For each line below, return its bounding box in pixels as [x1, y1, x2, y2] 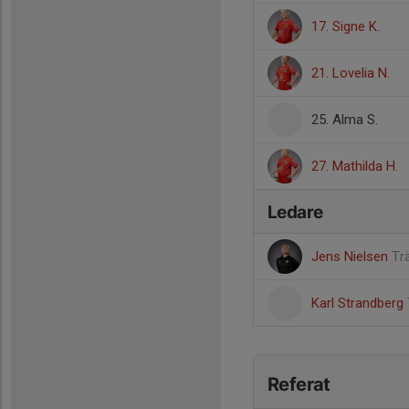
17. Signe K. [311, 18, 380, 35]
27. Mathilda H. [311, 158, 398, 174]
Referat [267, 373, 330, 395]
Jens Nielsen [311, 248, 392, 265]
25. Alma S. [311, 111, 378, 128]
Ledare [267, 202, 323, 223]
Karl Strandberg [311, 295, 407, 311]
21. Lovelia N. [311, 65, 390, 81]
